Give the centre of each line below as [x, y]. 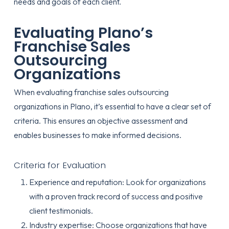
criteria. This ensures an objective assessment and [100, 121]
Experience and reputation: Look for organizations [117, 182]
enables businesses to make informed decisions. [97, 135]
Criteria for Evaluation [60, 165]
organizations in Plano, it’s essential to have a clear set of [112, 106]
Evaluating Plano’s [83, 33]
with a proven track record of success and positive [116, 196]
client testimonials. [61, 211]
